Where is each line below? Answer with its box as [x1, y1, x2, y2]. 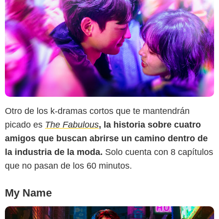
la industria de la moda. [5, 147, 105, 157]
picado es [5, 120, 45, 130]
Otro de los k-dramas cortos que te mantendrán [5, 106, 190, 116]
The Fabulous [45, 120, 99, 130]
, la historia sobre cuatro [99, 120, 201, 130]
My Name [5, 187, 52, 199]
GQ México [95, 89, 124, 97]
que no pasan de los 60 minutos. [5, 161, 132, 171]
